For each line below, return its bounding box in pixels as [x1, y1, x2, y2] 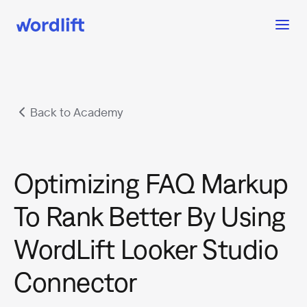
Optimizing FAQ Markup [14, 167, 288, 199]
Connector [14, 265, 137, 297]
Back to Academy [30, 106, 123, 119]
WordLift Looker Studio [14, 232, 278, 265]
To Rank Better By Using [14, 199, 286, 232]
